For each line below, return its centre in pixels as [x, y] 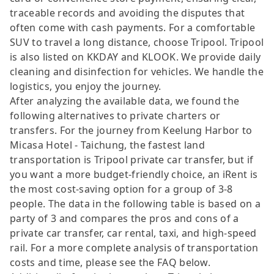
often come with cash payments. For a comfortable [133, 27]
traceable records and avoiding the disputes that [128, 13]
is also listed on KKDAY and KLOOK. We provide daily [135, 57]
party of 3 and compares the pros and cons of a [124, 218]
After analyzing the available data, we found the [125, 101]
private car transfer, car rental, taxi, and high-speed [133, 233]
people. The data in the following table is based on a [135, 203]
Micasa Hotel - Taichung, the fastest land [108, 145]
